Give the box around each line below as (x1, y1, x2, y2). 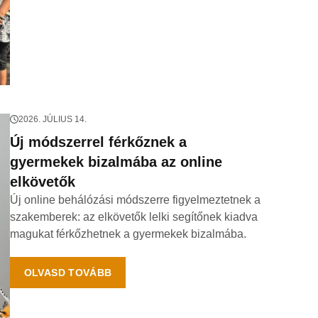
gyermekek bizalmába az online (9, 154, 222, 170)
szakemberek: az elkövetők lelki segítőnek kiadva (9, 211, 258, 223)
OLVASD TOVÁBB (23, 267, 112, 278)
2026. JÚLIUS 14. (18, 114, 87, 124)
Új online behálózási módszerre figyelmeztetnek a (9, 194, 261, 206)
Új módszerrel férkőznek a (9, 134, 187, 150)
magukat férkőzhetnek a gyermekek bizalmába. (9, 228, 246, 240)
